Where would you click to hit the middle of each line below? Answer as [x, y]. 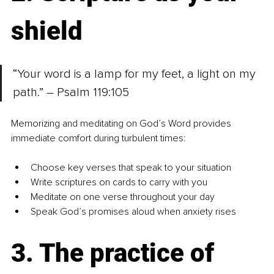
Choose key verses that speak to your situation [131, 168]
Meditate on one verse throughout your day [123, 197]
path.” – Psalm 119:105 [71, 93]
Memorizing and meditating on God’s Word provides [122, 124]
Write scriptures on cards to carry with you [119, 183]
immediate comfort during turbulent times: [98, 139]
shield [47, 31]
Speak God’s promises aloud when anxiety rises [133, 212]
